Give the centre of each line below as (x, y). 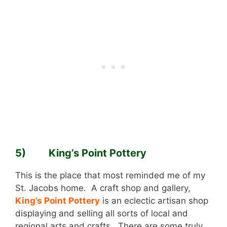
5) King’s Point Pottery (81, 153)
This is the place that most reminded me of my (110, 175)
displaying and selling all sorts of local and (102, 213)
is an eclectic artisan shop (154, 200)
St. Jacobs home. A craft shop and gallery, (103, 188)
